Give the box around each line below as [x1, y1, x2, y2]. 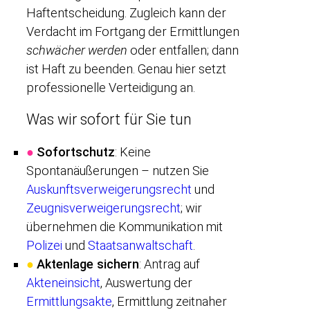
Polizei [26, 237, 62, 253]
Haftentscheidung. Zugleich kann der [26, 5, 226, 20]
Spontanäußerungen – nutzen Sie [26, 163, 209, 178]
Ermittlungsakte [26, 293, 112, 309]
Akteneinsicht [26, 275, 100, 290]
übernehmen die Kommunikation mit [26, 219, 223, 234]
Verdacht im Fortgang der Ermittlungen [26, 24, 239, 39]
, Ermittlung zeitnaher [112, 293, 227, 309]
